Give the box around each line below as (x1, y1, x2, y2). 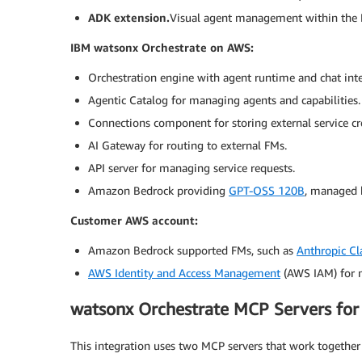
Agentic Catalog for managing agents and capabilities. (88, 92, 360, 107)
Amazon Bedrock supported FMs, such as (88, 242, 297, 257)
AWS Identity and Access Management (88, 265, 280, 280)
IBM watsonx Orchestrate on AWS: (70, 40, 254, 54)
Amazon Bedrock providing (88, 183, 229, 197)
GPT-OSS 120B (229, 183, 305, 197)
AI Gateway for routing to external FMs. (88, 137, 287, 152)
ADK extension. (88, 10, 170, 24)
